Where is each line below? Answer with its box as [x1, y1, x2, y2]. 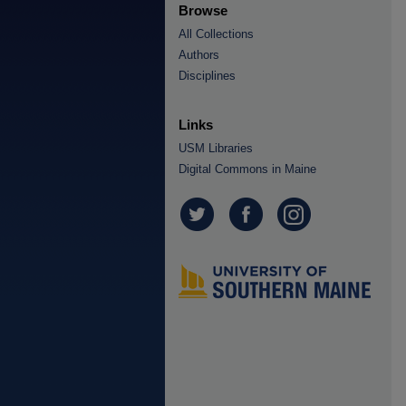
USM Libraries [179, 141, 253, 155]
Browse [179, 3, 227, 18]
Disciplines [179, 69, 236, 82]
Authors [179, 48, 219, 62]
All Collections [179, 27, 254, 41]
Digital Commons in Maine [179, 162, 316, 176]
